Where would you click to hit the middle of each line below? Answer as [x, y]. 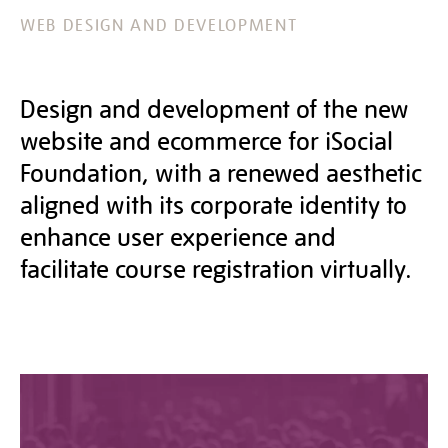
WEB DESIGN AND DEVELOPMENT [159, 23]
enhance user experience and [178, 235]
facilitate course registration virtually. [216, 267]
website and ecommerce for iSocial [206, 139]
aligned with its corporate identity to [213, 203]
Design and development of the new [214, 107]
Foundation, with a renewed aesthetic [221, 171]
